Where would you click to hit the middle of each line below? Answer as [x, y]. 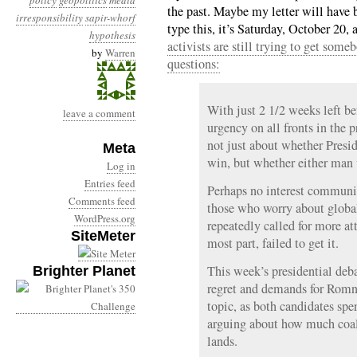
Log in [121, 166]
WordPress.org [105, 218]
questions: [194, 64]
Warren [120, 53]
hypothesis [112, 35]
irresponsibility [49, 18]
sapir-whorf [110, 18]
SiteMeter [103, 236]
